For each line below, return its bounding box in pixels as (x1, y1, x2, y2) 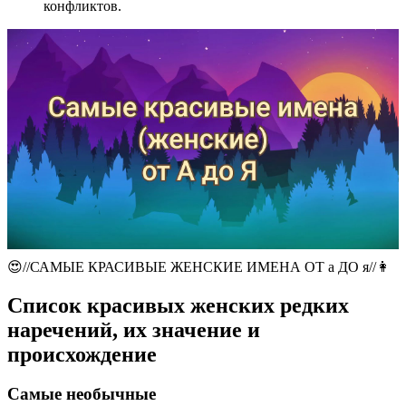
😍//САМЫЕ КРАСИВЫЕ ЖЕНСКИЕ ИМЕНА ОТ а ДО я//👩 (7, 258, 391, 275)
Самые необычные (7, 384, 156, 404)
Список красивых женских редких (7, 293, 349, 317)
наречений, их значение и (7, 317, 260, 342)
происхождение (7, 342, 157, 366)
